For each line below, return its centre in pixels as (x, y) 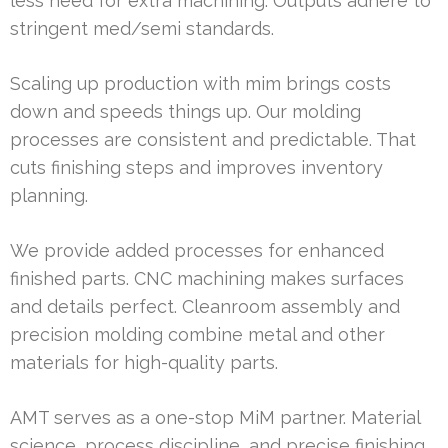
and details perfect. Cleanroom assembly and (205, 307)
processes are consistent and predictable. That (213, 140)
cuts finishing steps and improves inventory (196, 168)
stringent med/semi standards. (142, 29)
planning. (49, 196)
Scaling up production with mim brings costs (200, 84)
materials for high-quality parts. (144, 363)
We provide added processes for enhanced (197, 251)
